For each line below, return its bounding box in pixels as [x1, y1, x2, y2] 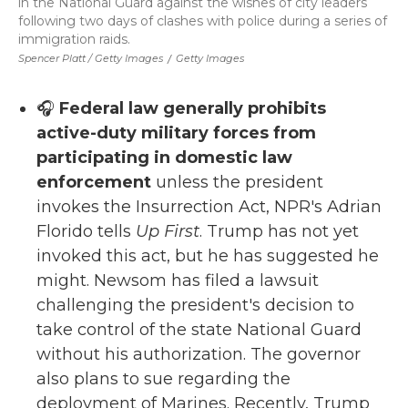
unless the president [151, 172, 323, 192]
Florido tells [36, 221, 136, 241]
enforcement [36, 172, 151, 192]
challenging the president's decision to [36, 295, 354, 315]
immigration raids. [18, 31, 130, 47]
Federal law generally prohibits [59, 98, 326, 118]
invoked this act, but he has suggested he [36, 246, 379, 266]
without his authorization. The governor [36, 344, 361, 364]
